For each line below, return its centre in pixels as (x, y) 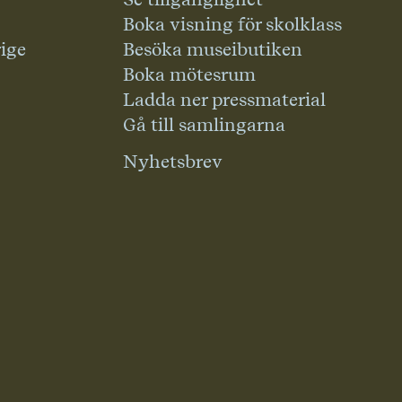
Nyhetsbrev (173, 162)
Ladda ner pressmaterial (224, 100)
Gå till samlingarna (204, 125)
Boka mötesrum (189, 74)
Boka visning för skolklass (232, 24)
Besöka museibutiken (213, 49)
